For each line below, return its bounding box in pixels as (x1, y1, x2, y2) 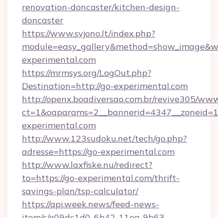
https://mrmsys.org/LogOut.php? (22, 67, 151, 78)
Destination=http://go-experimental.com (22, 80, 188, 91)
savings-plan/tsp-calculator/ (22, 185, 138, 197)
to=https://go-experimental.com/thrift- (22, 172, 180, 183)
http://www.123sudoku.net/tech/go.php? (22, 133, 187, 144)
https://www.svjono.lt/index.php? (22, 28, 155, 39)
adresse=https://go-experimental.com (22, 146, 175, 157)
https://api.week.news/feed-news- (22, 199, 159, 210)
